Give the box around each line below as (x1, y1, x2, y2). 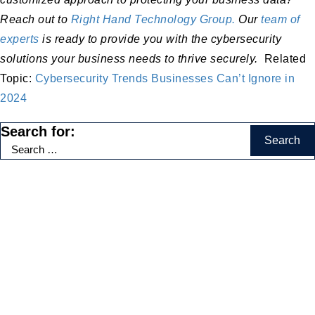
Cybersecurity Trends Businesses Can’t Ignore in (34, 72, 295, 84)
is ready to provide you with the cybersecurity (39, 32, 281, 45)
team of (261, 13, 300, 25)
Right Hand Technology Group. (70, 13, 236, 25)
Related (261, 52, 306, 65)
